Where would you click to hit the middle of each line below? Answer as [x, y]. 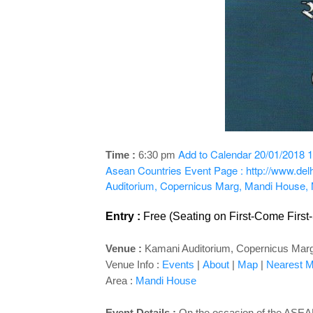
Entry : [123, 216]
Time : [122, 155]
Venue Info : [133, 264]
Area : [120, 281]
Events [178, 264]
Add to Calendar [214, 154]
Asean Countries [143, 170]
